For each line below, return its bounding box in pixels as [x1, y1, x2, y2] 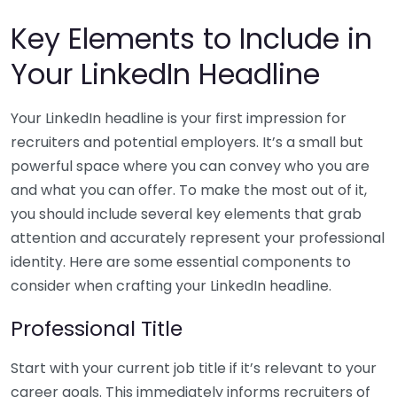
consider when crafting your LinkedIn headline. [11, 275, 331, 296]
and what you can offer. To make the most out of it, [11, 179, 367, 200]
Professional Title [11, 313, 183, 343]
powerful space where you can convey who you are [11, 155, 370, 176]
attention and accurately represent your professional [11, 227, 385, 248]
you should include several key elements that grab [11, 203, 362, 224]
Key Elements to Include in [11, 18, 372, 58]
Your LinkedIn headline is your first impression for [11, 107, 346, 128]
